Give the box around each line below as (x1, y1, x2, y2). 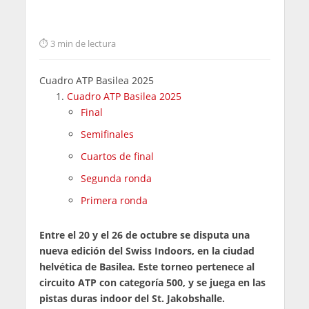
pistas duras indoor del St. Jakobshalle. (39, 291, 225, 305)
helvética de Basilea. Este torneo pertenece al (39, 259, 255, 273)
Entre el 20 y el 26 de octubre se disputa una (39, 228, 250, 241)
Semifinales (80, 128, 134, 141)
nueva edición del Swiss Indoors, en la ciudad (39, 243, 255, 257)
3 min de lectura (50, 37, 116, 50)
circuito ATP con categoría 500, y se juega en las (39, 275, 266, 289)
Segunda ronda (80, 172, 152, 186)
